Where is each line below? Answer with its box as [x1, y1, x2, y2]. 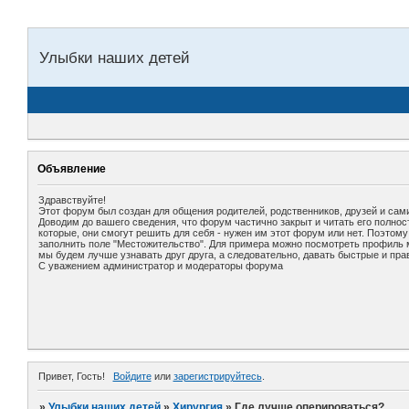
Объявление [37, 162, 106, 175]
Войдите [112, 371, 152, 383]
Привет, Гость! [38, 371, 105, 383]
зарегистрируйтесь [173, 371, 262, 383]
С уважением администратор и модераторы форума [38, 260, 283, 272]
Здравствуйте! [38, 194, 106, 206]
